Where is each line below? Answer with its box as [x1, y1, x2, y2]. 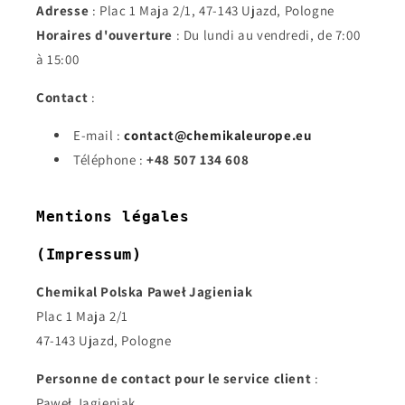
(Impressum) [36, 245, 142, 263]
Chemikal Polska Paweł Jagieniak [36, 283, 253, 300]
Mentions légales [36, 208, 190, 225]
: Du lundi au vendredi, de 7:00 [173, 26, 361, 43]
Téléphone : [73, 151, 147, 168]
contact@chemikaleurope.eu [124, 127, 312, 144]
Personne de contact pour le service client [36, 370, 312, 387]
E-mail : [73, 127, 125, 144]
